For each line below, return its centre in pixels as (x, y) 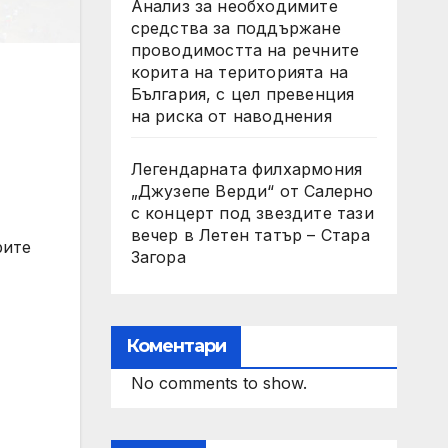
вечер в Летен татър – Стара (250, 235)
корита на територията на (239, 72)
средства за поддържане (235, 28)
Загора (158, 257)
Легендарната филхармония (246, 169)
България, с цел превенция (242, 94)
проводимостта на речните (245, 50)
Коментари (176, 346)
